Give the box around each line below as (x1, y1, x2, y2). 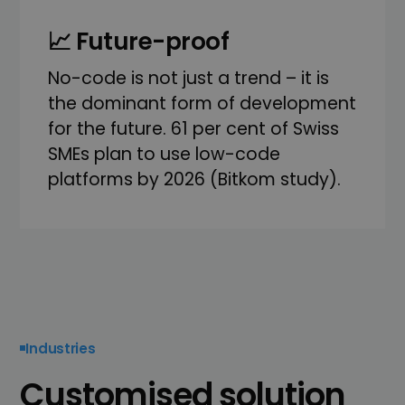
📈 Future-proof (47, 24, 230, 58)
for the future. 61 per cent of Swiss (47, 116, 339, 141)
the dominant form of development (47, 90, 356, 116)
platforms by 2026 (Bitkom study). (47, 166, 341, 192)
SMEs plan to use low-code (47, 141, 280, 166)
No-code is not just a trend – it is (47, 65, 329, 90)
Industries (25, 338, 96, 358)
